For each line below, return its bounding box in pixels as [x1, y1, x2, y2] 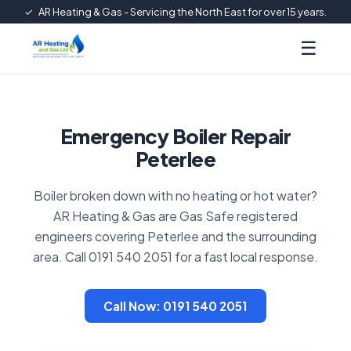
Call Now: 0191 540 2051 [103, 299, 248, 314]
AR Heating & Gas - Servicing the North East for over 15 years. [37, 5, 327, 19]
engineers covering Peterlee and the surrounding [34, 228, 317, 245]
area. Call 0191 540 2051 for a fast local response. [33, 248, 318, 266]
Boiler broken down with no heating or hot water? [34, 187, 317, 204]
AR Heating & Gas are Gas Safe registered [53, 208, 298, 225]
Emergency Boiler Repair [60, 123, 291, 150]
